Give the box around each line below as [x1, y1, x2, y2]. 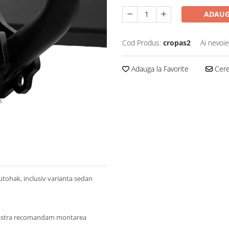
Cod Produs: [122, 38, 161, 48]
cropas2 [163, 38, 191, 48]
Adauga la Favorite [129, 64, 189, 74]
